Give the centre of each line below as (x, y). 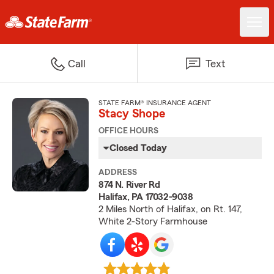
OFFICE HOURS (129, 131)
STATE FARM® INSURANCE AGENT (155, 103)
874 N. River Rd (129, 185)
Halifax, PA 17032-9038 (146, 197)
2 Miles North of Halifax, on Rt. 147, (171, 209)
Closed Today (139, 148)
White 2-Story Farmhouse (153, 221)
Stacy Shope (132, 114)
